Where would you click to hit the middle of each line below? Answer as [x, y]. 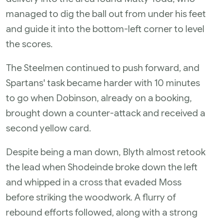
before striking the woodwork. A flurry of [91, 197]
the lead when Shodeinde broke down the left [102, 167]
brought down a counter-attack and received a [106, 113]
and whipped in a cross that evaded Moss [94, 182]
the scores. [29, 44]
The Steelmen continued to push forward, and [103, 68]
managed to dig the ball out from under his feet [106, 14]
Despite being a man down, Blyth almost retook [106, 152]
